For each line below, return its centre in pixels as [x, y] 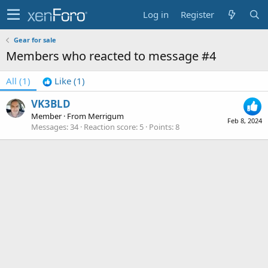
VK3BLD [51, 104]
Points [160, 127]
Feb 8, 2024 [245, 121]
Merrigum [106, 116]
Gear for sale [35, 40]
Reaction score [110, 127]
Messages [49, 127]
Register [197, 14]
